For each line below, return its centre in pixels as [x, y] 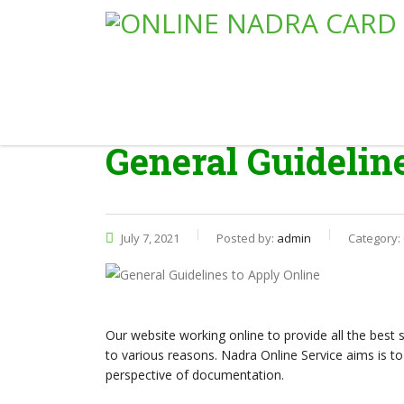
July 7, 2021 [149, 238]
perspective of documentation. [195, 374]
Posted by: [247, 238]
